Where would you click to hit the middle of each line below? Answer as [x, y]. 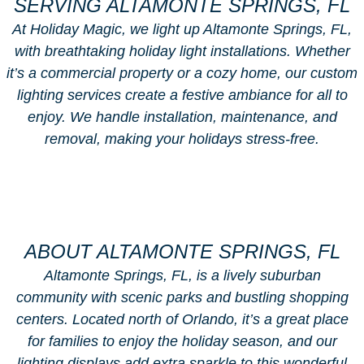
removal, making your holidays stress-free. [182, 139]
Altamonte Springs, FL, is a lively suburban [182, 276]
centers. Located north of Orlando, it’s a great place [182, 320]
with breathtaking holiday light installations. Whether [182, 52]
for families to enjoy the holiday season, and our [182, 342]
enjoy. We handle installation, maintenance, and [182, 117]
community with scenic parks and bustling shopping [182, 298]
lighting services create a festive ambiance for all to [182, 95]
